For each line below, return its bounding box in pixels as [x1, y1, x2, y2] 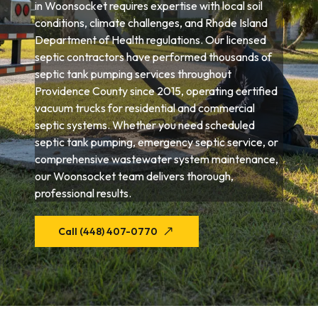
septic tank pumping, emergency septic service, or [35, 135, 279, 149]
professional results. [35, 186, 132, 200]
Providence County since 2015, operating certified [35, 84, 278, 98]
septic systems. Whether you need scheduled [35, 118, 256, 132]
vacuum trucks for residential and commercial [35, 101, 256, 115]
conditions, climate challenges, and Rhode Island [35, 16, 268, 30]
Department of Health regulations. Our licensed [35, 33, 267, 47]
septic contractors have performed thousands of [35, 50, 273, 64]
